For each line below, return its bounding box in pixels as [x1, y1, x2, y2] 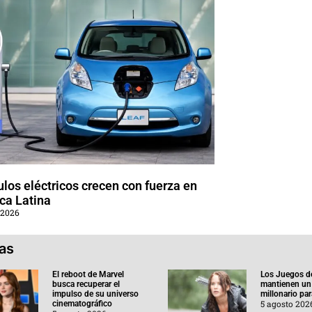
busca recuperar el [52, 279, 120, 289]
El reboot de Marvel [52, 269, 124, 279]
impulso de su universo [52, 288, 139, 299]
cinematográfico [52, 298, 112, 309]
